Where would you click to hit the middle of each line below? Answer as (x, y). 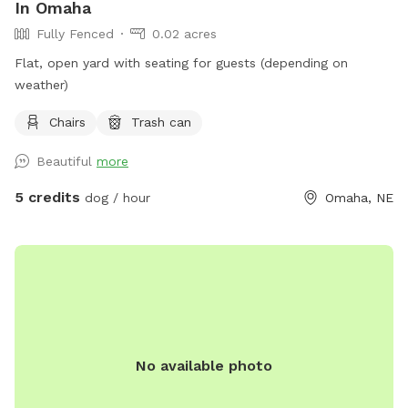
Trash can (161, 122)
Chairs (67, 122)
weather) (41, 84)
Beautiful (66, 161)
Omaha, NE (359, 197)
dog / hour (115, 197)
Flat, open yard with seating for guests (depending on (181, 62)
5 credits (47, 197)
